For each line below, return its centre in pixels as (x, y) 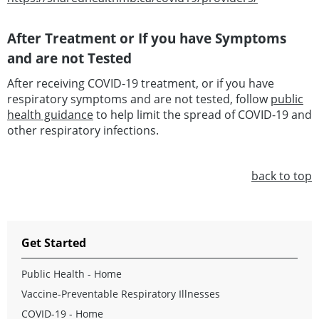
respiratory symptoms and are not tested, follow (139, 99)
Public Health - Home (72, 274)
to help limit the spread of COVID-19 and (203, 115)
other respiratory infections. (83, 131)
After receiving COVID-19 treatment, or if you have (141, 84)
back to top (282, 176)
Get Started (54, 243)
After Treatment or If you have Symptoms (147, 38)
